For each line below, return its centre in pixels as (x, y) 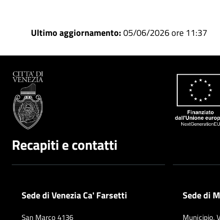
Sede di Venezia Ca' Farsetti (74, 195)
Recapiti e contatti (65, 144)
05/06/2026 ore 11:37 (165, 33)
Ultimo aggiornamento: (77, 33)
